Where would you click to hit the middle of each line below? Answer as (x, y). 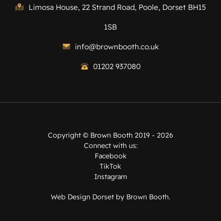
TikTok (110, 166)
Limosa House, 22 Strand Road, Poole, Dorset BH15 (117, 7)
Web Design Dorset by (89, 197)
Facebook (110, 156)
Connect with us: (110, 145)
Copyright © (69, 135)
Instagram (110, 176)
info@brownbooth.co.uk (117, 46)
